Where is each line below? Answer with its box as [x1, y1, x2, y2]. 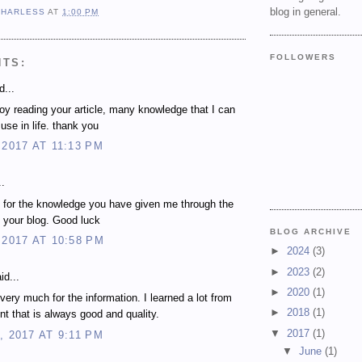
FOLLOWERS [270, 52, 337, 61]
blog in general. [270, 5, 341, 18]
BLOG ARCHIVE [270, 226, 352, 236]
